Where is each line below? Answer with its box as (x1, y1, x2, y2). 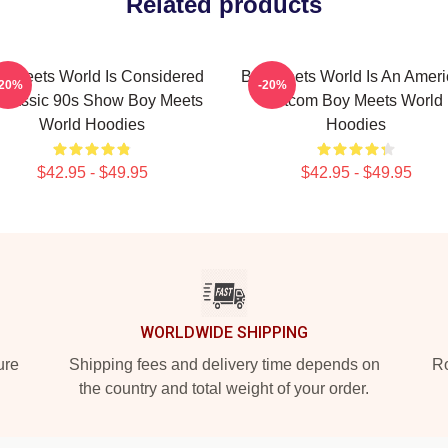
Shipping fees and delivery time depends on (68, 356, 380, 373)
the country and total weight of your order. (79, 380, 369, 397)
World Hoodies (39, 116, 145, 133)
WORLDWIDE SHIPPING (140, 323, 308, 342)
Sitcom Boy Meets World (269, 92, 443, 109)
